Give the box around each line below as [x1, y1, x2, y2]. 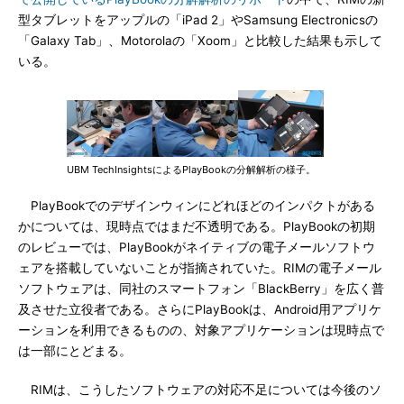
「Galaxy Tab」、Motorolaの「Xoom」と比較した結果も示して [18, 33, 382, 48]
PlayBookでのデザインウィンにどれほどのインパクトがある [18, 198, 375, 213]
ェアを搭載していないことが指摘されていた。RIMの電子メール [18, 261, 381, 275]
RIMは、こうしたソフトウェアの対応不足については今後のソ [18, 382, 381, 397]
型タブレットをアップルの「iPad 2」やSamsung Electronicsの [18, 13, 378, 27]
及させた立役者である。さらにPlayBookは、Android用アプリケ [18, 302, 381, 317]
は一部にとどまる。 [18, 344, 132, 358]
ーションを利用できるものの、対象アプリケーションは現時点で [18, 323, 384, 337]
